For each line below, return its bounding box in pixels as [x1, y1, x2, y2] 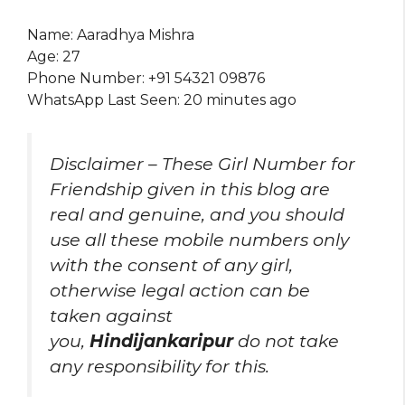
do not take [233, 330, 339, 353]
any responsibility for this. [50, 355, 269, 378]
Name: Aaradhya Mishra [27, 26, 194, 44]
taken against [50, 305, 173, 327]
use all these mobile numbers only [50, 229, 349, 251]
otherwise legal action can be [50, 279, 310, 302]
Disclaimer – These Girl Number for [50, 153, 355, 175]
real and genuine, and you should [50, 203, 344, 226]
